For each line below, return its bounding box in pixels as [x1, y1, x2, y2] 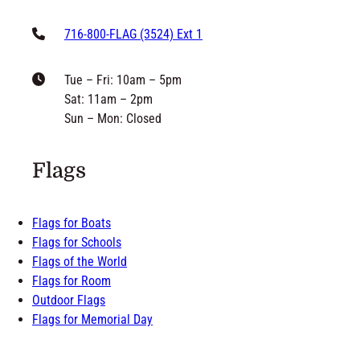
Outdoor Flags [32, 292, 105, 309]
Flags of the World [32, 254, 127, 270]
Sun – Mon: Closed [64, 110, 162, 126]
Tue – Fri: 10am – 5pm [64, 72, 182, 88]
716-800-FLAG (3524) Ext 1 [64, 26, 202, 42]
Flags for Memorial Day [32, 312, 153, 328]
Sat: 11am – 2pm [64, 91, 153, 107]
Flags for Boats [32, 215, 111, 231]
